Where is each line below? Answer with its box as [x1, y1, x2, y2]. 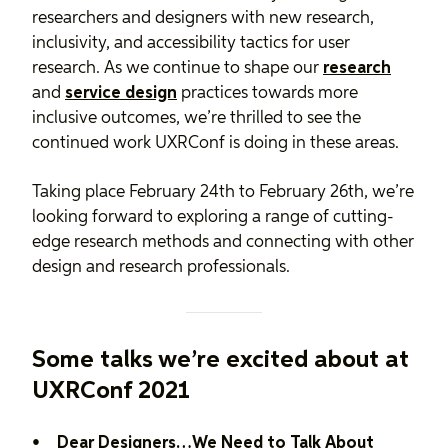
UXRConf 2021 [32, 378, 190, 403]
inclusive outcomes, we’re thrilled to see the [32, 109, 361, 127]
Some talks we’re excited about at [32, 347, 409, 372]
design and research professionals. [32, 258, 290, 276]
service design [65, 84, 177, 102]
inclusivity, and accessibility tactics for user [32, 34, 350, 52]
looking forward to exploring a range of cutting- [32, 208, 394, 226]
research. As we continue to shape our [32, 59, 323, 77]
